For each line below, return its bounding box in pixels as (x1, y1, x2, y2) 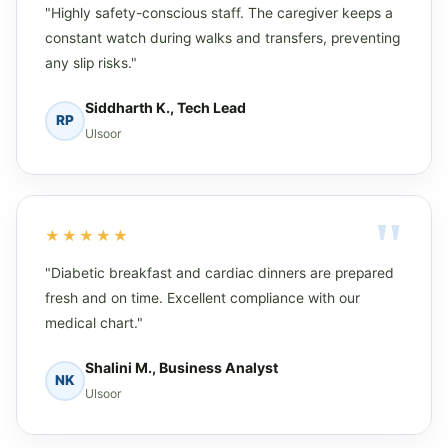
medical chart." (45, 314, 143, 331)
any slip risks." (45, 54, 137, 71)
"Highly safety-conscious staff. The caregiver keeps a (45, 4, 393, 21)
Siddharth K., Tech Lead (85, 98, 246, 116)
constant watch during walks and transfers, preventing (45, 29, 400, 46)
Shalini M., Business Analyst (85, 358, 278, 376)
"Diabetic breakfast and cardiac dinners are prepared (45, 264, 394, 281)
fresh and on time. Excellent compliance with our (45, 289, 360, 306)
